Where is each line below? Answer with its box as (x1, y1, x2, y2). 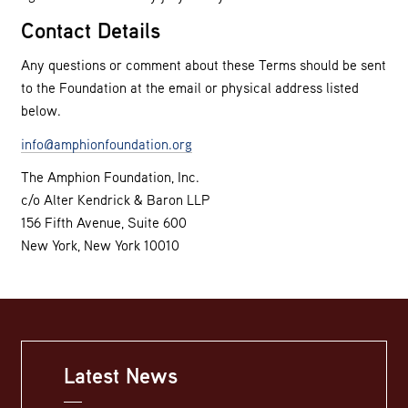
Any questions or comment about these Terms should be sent (21, 56, 386, 74)
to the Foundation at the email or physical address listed (21, 79, 359, 97)
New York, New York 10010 (21, 237, 179, 254)
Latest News (63, 362, 178, 390)
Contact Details (21, 15, 160, 44)
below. (21, 102, 61, 119)
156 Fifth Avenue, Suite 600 (21, 214, 187, 231)
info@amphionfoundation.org (21, 135, 192, 152)
